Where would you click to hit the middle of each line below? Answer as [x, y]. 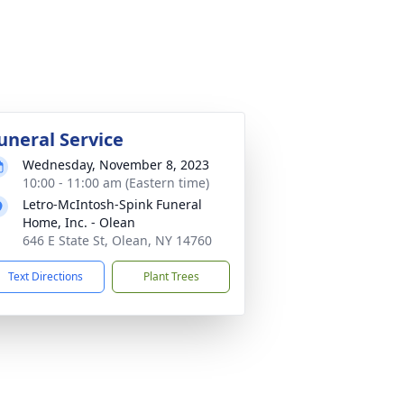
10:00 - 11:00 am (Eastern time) [116, 183]
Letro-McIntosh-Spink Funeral [112, 204]
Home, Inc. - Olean [79, 222]
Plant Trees [171, 276]
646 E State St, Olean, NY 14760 [117, 240]
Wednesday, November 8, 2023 [116, 165]
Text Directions [46, 276]
